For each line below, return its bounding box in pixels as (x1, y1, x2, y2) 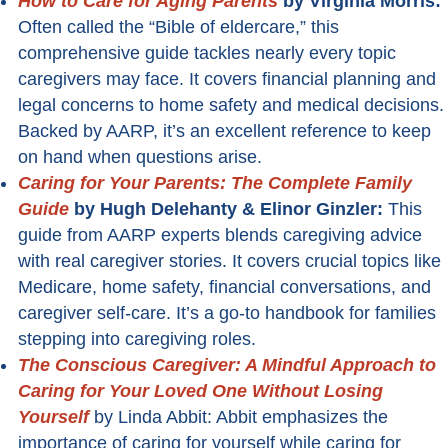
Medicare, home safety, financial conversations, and (18, 277, 431, 298)
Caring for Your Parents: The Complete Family (18, 173, 412, 194)
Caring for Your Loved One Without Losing (18, 381, 383, 402)
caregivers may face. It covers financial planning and (18, 69, 436, 90)
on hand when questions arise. (18, 147, 262, 168)
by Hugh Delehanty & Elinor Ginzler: (69, 199, 388, 220)
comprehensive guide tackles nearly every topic (18, 43, 396, 64)
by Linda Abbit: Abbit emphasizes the (89, 407, 388, 428)
